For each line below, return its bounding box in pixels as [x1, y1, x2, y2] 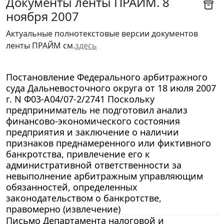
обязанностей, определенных [6, 180, 137, 193]
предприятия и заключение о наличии [6, 125, 179, 138]
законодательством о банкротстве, [6, 191, 161, 204]
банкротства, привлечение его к [6, 147, 150, 160]
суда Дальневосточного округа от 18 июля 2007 [6, 81, 216, 94]
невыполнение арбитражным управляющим [6, 169, 203, 182]
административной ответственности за [6, 158, 181, 171]
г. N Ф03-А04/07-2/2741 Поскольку [6, 92, 154, 105]
